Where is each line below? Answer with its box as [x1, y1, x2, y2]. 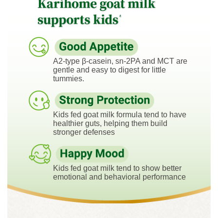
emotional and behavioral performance [53, 173, 186, 182]
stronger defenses [53, 127, 115, 136]
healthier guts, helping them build [53, 119, 167, 127]
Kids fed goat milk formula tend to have [53, 110, 186, 119]
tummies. [53, 74, 84, 83]
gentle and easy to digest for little [53, 65, 166, 74]
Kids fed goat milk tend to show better [53, 164, 182, 173]
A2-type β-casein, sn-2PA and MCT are [53, 56, 187, 65]
